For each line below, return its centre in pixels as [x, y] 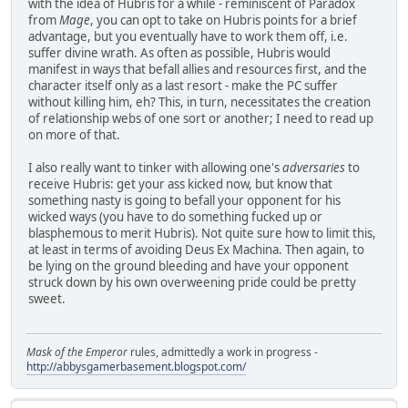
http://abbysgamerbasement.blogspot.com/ [136, 367]
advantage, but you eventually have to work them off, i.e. [188, 36]
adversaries [314, 167]
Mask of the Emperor [77, 352]
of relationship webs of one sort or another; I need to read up [201, 118]
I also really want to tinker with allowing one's [155, 167]
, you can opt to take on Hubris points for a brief [224, 20]
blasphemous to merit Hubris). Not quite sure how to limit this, [202, 233]
